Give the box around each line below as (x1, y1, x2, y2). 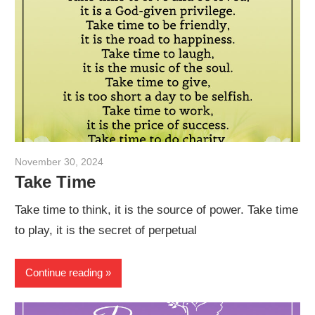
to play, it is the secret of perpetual (15, 224, 198, 238)
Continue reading (25, 266, 103, 279)
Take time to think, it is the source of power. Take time (15, 203, 299, 217)
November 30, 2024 (15, 155, 104, 167)
